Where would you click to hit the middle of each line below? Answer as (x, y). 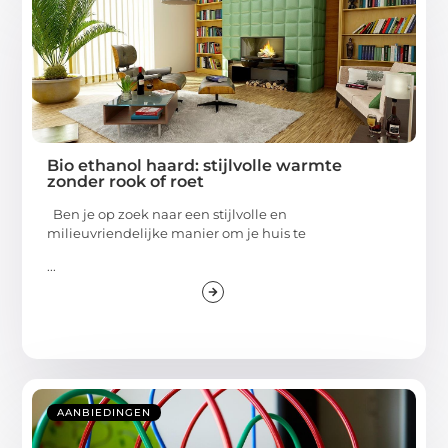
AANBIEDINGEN (104, 413)
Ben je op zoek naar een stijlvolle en (167, 213)
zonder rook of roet (126, 181)
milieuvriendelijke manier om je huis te (177, 232)
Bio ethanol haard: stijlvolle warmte (195, 165)
